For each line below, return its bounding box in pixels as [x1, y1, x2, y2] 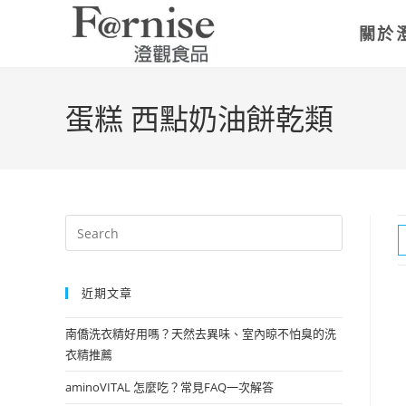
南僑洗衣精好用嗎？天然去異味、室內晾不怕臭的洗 [65, 325, 336, 342]
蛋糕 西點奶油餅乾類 [65, 99, 333, 138]
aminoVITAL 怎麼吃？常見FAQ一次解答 [65, 379, 274, 395]
